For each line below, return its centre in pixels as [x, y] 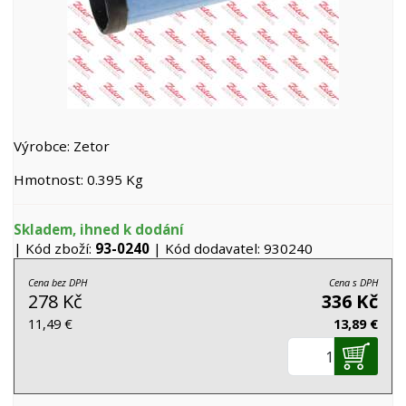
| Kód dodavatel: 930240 [231, 248]
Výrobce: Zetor [62, 146]
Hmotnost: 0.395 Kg [78, 179]
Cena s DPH [353, 282]
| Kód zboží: [54, 248]
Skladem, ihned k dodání [99, 229]
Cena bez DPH [58, 282]
